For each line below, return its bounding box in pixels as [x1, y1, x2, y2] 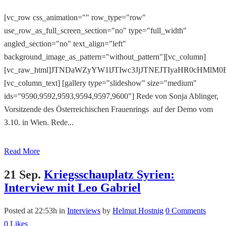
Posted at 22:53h [4, 206, 57, 215]
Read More [4, 147, 40, 156]
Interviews [67, 206, 100, 215]
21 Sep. [4, 167, 41, 181]
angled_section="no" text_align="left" [4, 39, 126, 48]
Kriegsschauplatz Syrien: [44, 167, 175, 181]
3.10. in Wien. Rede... [4, 118, 74, 127]
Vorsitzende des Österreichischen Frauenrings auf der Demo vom [4, 105, 213, 114]
